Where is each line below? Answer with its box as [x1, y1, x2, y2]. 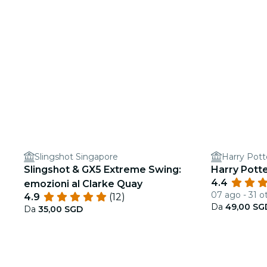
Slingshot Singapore [35, 151, 118, 162]
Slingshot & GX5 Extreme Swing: [24, 164, 181, 175]
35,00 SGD [38, 204, 83, 215]
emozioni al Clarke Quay [24, 178, 142, 190]
